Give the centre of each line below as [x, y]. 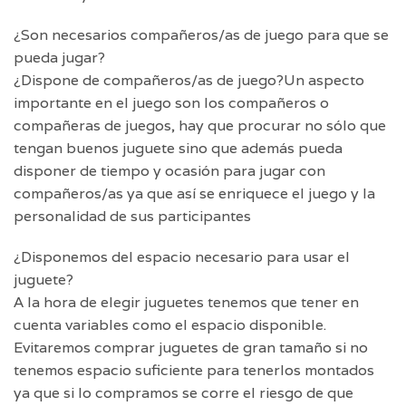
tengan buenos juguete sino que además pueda [178, 149]
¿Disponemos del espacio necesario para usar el [182, 257]
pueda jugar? [59, 58]
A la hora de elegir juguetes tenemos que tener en [186, 303]
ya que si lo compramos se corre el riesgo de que [184, 393]
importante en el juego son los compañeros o [171, 103]
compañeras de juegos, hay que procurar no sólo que [200, 126]
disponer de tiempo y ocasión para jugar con [169, 171]
